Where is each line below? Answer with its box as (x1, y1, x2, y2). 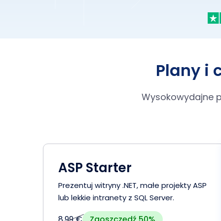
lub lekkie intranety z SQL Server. (58, 192, 174, 203)
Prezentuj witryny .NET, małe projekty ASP (58, 180, 207, 190)
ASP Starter (58, 158, 132, 177)
